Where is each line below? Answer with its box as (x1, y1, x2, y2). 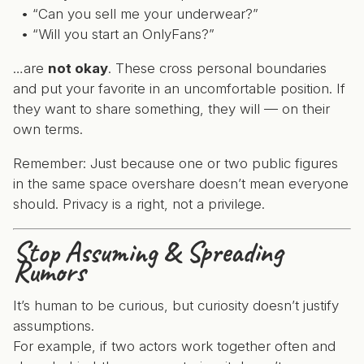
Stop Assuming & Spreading (13, 234, 283, 271)
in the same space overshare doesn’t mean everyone (13, 175, 349, 192)
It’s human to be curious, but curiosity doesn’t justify (13, 297, 339, 314)
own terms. (13, 121, 83, 137)
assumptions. (13, 318, 94, 334)
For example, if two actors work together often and (13, 338, 336, 354)
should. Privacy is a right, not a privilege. (13, 196, 265, 212)
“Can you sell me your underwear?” (32, 6, 258, 22)
